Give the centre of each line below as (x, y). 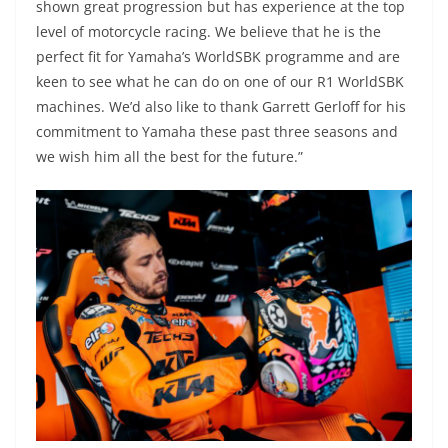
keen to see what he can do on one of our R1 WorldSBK (220, 82)
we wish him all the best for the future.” (169, 157)
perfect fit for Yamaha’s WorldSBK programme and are (218, 57)
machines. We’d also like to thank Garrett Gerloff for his (221, 107)
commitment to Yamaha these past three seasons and (217, 132)
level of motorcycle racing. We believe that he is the (208, 32)
